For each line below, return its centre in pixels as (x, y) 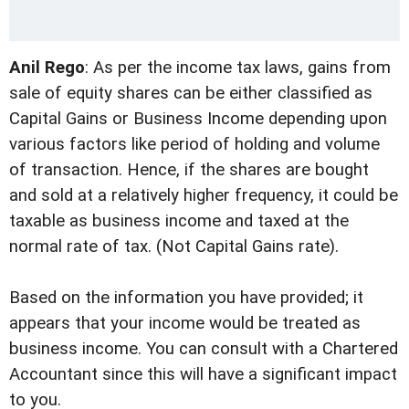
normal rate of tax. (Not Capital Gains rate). (174, 247)
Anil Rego (47, 68)
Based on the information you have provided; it (186, 298)
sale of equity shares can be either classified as (191, 94)
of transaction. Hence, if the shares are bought (189, 170)
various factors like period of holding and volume (194, 145)
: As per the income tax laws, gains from (238, 68)
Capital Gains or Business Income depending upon (198, 119)
